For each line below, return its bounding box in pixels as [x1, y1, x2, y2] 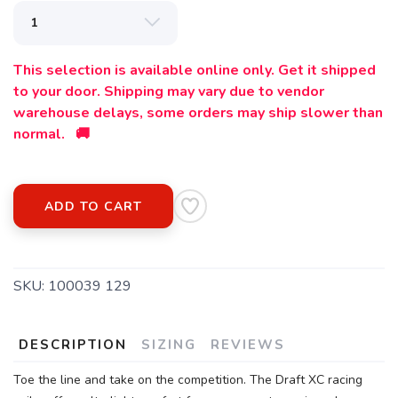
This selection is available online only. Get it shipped [13, 60, 376, 80]
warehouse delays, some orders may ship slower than [13, 103, 383, 123]
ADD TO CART [44, 198, 142, 215]
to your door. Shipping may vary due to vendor [13, 82, 324, 101]
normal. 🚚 [13, 124, 90, 144]
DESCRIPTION [19, 336, 127, 354]
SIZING [141, 336, 196, 354]
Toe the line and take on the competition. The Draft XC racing [13, 371, 362, 388]
